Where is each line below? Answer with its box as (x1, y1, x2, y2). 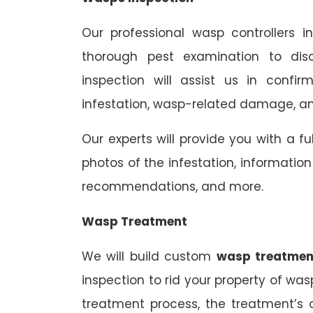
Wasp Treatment (82, 213, 187, 231)
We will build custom (82, 248, 217, 265)
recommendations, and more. (82, 178, 263, 196)
